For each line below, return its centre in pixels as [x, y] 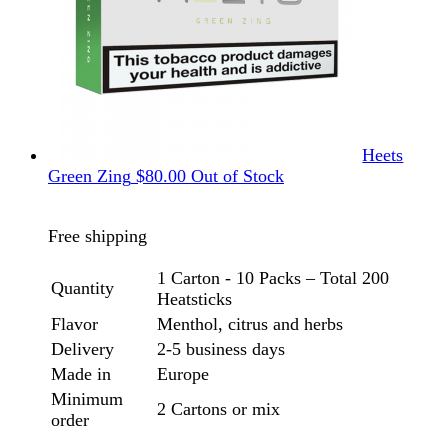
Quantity [82, 288]
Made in [81, 374]
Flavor [74, 324]
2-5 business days [221, 349]
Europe [183, 374]
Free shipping [97, 236]
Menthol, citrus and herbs [250, 324]
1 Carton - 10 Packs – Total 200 [273, 278]
